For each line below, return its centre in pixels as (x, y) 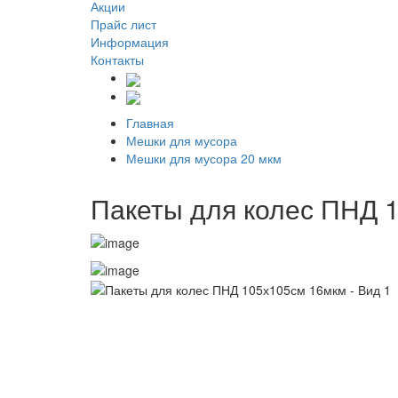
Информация (130, 42)
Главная (150, 122)
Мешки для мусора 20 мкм (204, 158)
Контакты (117, 60)
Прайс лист (123, 24)
